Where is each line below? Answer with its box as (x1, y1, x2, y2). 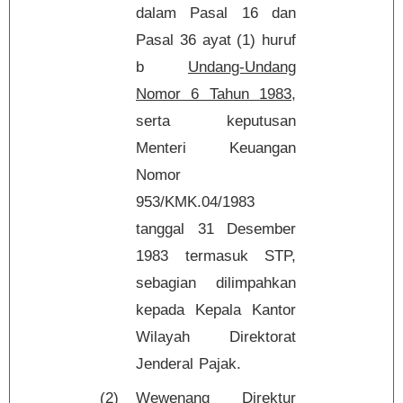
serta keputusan (136, 112, 296, 130)
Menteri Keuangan (136, 139, 296, 157)
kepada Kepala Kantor (136, 300, 296, 318)
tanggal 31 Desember (136, 219, 296, 237)
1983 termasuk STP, (136, 246, 296, 264)
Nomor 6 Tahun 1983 (136, 85, 291, 103)
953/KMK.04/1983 (136, 193, 255, 210)
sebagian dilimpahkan (136, 273, 296, 291)
